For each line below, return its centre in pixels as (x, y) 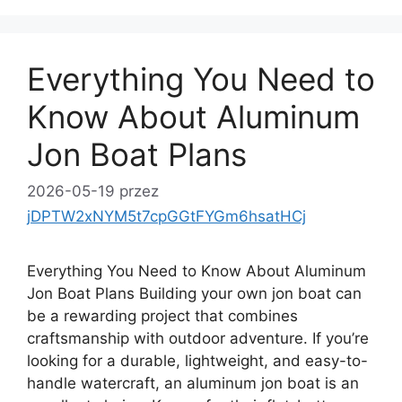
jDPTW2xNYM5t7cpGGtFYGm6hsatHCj (166, 216)
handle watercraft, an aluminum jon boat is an (193, 383)
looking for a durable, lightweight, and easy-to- (197, 361)
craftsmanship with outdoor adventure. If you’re (198, 338)
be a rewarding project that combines (162, 316)
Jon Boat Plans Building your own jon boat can (194, 293)
